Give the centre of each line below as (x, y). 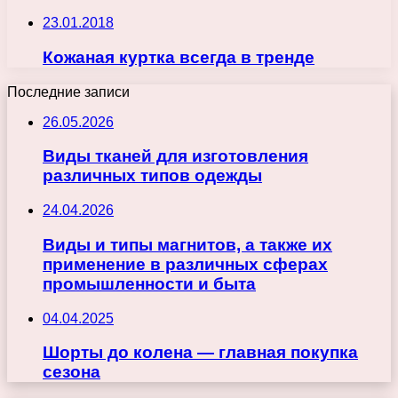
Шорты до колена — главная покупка (200, 353)
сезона (72, 372)
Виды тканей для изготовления (175, 156)
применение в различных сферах (185, 264)
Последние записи (68, 92)
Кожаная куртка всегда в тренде (179, 58)
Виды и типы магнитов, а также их (187, 244)
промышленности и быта (149, 283)
